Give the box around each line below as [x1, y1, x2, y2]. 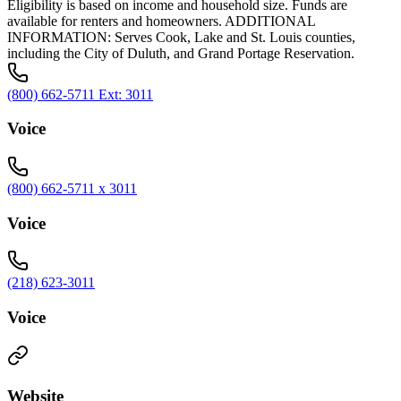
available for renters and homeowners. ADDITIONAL [7, 13, 315, 29]
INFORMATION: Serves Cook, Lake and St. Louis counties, [7, 29, 355, 45]
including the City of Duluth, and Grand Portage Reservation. [7, 45, 354, 61]
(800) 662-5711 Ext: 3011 [7, 86, 153, 102]
